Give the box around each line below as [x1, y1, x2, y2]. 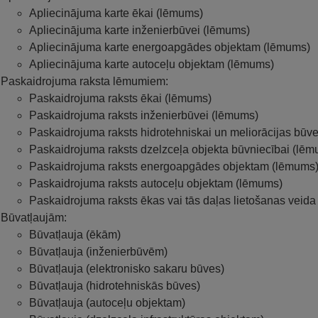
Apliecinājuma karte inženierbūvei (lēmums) [29, 23, 250, 36]
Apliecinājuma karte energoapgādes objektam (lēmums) [29, 40, 310, 53]
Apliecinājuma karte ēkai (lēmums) [29, 6, 203, 19]
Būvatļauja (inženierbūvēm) [29, 245, 168, 258]
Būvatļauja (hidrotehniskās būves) [29, 279, 200, 292]
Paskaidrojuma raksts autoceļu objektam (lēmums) [29, 177, 283, 190]
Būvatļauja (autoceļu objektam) [29, 296, 185, 309]
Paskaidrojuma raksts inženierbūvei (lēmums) [29, 109, 258, 121]
